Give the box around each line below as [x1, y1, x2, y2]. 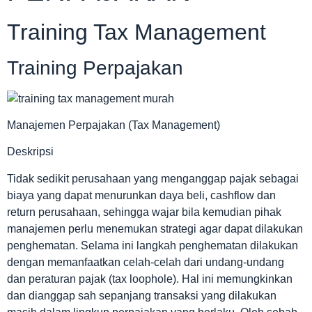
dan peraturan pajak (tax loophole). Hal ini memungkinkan [7, 272, 292, 285]
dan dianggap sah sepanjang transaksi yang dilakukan [7, 289, 276, 302]
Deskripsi [7, 146, 54, 158]
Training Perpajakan [7, 56, 183, 79]
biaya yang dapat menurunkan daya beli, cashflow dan [7, 189, 276, 201]
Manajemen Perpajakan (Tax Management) [7, 119, 220, 132]
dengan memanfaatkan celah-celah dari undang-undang [7, 256, 284, 268]
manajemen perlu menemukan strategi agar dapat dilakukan [7, 222, 303, 235]
